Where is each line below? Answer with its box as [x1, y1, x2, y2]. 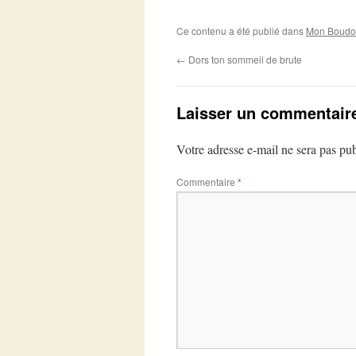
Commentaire [176, 175, 238, 188]
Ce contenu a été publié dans [176, 24, 306, 37]
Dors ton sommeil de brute [186, 52, 302, 66]
